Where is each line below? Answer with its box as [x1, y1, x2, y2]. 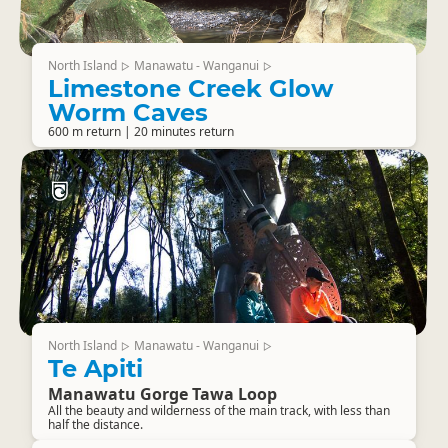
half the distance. [48, 416, 143, 433]
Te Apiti [48, 354, 143, 383]
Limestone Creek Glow [48, 74, 333, 103]
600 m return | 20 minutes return [48, 123, 234, 140]
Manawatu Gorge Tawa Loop [48, 383, 277, 405]
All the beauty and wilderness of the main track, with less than [48, 402, 390, 419]
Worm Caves [48, 98, 208, 127]
